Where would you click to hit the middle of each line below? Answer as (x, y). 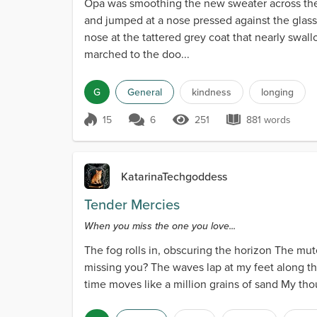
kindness (212, 92)
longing (277, 92)
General (145, 92)
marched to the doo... (137, 54)
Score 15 (117, 127)
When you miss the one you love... (160, 226)
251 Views (215, 127)
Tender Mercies (132, 204)
